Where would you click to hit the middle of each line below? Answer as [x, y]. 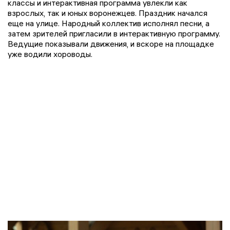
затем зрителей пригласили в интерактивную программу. [114, 34]
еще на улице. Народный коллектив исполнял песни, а [109, 23]
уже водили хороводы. [50, 54]
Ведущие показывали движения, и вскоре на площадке [111, 44]
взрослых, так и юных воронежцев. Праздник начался [108, 13]
